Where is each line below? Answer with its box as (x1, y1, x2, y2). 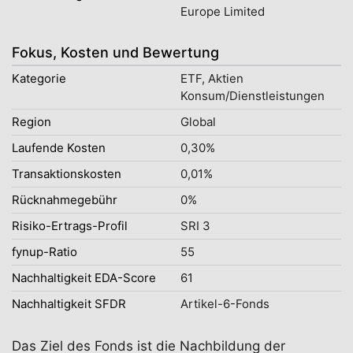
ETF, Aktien (180, 71, 243, 86)
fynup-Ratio (12, 244, 77, 259)
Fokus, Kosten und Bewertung (12, 44, 219, 61)
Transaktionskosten (12, 166, 121, 181)
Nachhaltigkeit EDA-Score (12, 270, 156, 285)
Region (12, 114, 51, 129)
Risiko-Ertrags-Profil (12, 218, 128, 233)
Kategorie (12, 71, 66, 86)
